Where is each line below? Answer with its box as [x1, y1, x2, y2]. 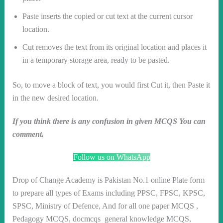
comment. [12, 129, 44, 138]
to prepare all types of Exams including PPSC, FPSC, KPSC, [12, 188, 205, 197]
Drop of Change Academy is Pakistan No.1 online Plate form [12, 175, 205, 184]
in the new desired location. [12, 94, 99, 103]
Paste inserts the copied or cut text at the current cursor [22, 12, 193, 21]
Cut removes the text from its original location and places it [22, 43, 207, 52]
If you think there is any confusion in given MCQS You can [12, 116, 206, 125]
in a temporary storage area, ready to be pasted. [22, 56, 170, 65]
